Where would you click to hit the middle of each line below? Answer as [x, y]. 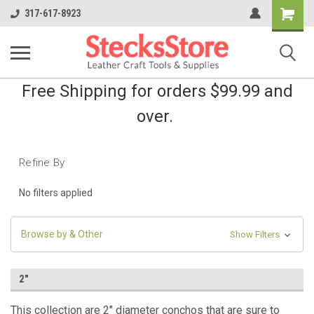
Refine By [42, 163]
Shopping [292, 11]
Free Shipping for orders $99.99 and [157, 91]
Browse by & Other [62, 234]
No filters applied [56, 192]
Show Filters [255, 234]
